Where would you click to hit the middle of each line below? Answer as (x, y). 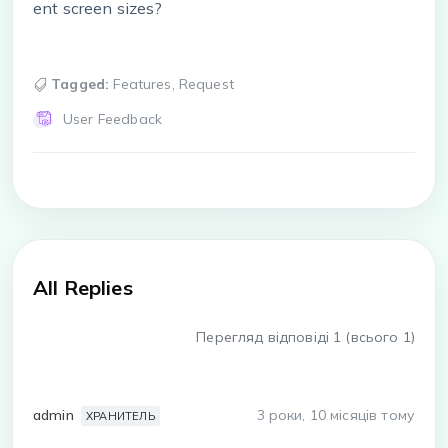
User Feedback (112, 119)
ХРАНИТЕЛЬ (120, 416)
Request (206, 84)
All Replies (83, 288)
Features (142, 84)
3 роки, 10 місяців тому (335, 415)
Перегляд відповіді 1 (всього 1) (305, 337)
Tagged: (80, 84)
